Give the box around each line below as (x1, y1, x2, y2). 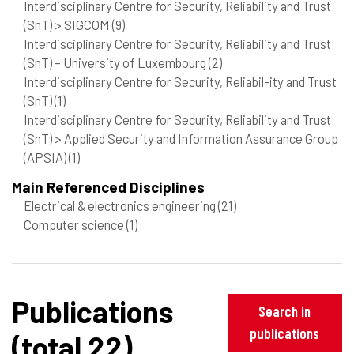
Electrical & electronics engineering (24, 197, 218, 213)
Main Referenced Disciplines (12, 177, 205, 196)
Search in (258, 302, 311, 321)
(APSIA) (24, 149, 69, 165)
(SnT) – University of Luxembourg (24, 54, 209, 70)
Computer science (24, 216, 126, 232)
